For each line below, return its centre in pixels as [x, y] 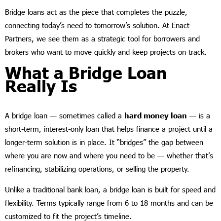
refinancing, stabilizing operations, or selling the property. [97, 169]
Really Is [41, 86]
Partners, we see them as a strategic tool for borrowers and [102, 38]
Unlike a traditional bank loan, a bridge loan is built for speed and [110, 189]
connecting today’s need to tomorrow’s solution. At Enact [97, 25]
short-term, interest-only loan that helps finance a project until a [109, 129]
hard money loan [156, 115]
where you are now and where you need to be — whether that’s [109, 155]
